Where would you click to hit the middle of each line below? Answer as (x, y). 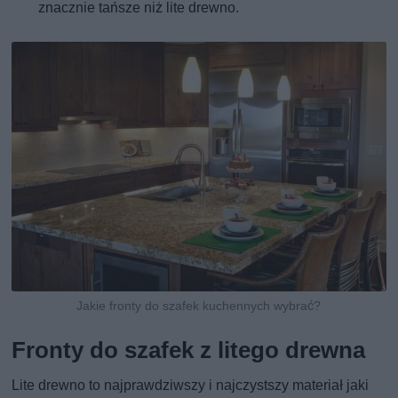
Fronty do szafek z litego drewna (189, 350)
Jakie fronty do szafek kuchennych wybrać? (199, 305)
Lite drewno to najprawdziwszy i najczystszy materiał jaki (191, 385)
